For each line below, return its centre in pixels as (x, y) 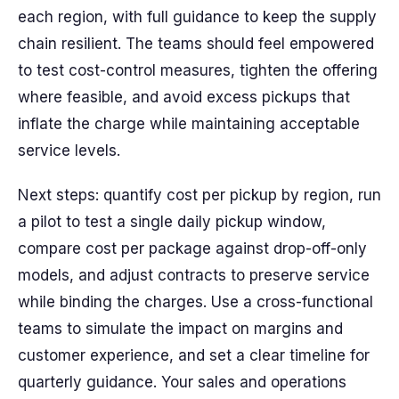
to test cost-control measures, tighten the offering (198, 70)
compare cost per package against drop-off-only (192, 248)
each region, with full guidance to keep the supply (197, 17)
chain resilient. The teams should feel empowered (196, 44)
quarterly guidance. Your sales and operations (182, 382)
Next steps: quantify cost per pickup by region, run (199, 195)
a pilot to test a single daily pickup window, (172, 222)
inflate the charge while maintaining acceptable (189, 124)
